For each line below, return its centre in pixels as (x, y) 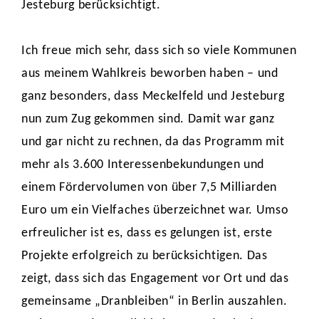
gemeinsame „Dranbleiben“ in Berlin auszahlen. (155, 302)
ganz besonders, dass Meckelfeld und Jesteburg (153, 96)
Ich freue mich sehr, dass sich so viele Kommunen (159, 51)
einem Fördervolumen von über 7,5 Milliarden (149, 188)
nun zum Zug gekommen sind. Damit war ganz (148, 119)
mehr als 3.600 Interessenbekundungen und (143, 165)
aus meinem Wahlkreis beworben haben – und (150, 74)
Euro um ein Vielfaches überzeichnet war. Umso (155, 210)
